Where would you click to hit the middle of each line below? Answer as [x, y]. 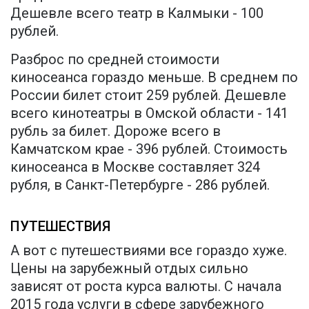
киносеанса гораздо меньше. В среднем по [154, 77]
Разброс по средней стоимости [115, 59]
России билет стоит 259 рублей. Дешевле [148, 95]
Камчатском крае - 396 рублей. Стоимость [149, 149]
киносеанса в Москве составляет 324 [135, 167]
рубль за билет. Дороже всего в [116, 131]
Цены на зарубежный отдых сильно [129, 268]
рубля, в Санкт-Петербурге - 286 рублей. [140, 185]
